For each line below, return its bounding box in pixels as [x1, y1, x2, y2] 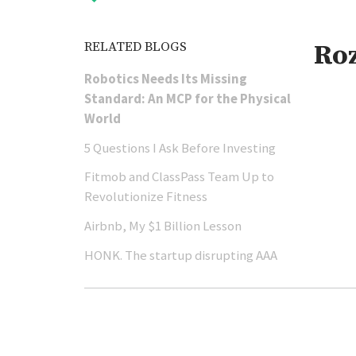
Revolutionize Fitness [84, 188, 208, 206]
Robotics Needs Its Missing [84, 69, 248, 87]
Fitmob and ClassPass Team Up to [84, 168, 275, 186]
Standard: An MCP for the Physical [84, 89, 292, 107]
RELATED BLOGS [84, 38, 188, 56]
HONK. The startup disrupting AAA [84, 246, 278, 265]
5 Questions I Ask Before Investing [84, 138, 277, 157]
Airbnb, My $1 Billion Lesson [84, 217, 242, 235]
